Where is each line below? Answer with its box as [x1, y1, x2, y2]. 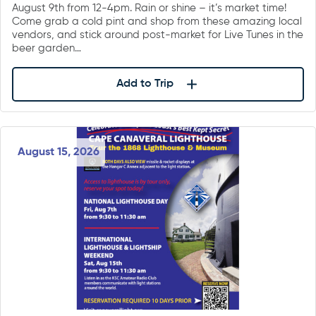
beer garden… [12, 42, 81, 54]
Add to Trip [116, 78, 174, 90]
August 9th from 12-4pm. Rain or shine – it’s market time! [12, 2, 286, 13]
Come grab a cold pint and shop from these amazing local [12, 16, 302, 27]
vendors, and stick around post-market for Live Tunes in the [12, 29, 303, 40]
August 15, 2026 [18, 147, 99, 159]
